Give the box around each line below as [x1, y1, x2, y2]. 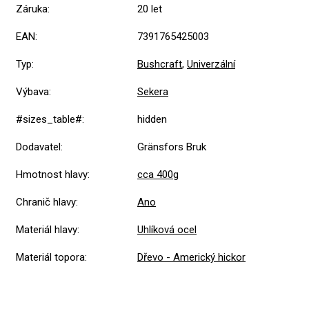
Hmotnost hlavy [16, 168, 88, 181]
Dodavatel [16, 140, 61, 153]
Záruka [16, 2, 48, 15]
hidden [137, 112, 170, 126]
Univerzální [187, 57, 235, 70]
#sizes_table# [16, 112, 82, 126]
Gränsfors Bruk [137, 140, 206, 153]
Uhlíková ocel [137, 223, 197, 236]
